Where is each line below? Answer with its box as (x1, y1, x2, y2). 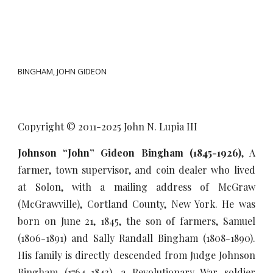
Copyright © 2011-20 (18, 120, 113, 133)
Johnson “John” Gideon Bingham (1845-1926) (18, 146, 241, 159)
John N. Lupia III (121, 120, 198, 133)
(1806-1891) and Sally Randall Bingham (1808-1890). (18, 232, 255, 244)
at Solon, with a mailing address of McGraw (18, 180, 255, 193)
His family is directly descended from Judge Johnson (18, 249, 255, 261)
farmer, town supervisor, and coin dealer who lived (18, 163, 255, 176)
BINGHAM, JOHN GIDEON (18, 66, 107, 77)
